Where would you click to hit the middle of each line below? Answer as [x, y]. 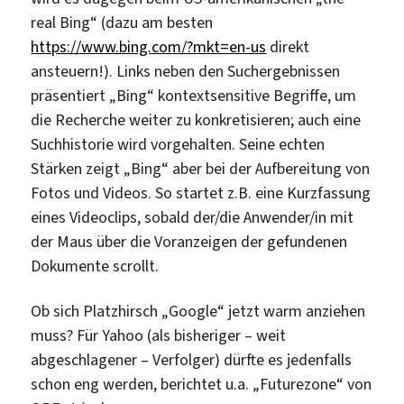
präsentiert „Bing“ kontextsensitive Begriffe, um [194, 96]
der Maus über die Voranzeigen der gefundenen [189, 242]
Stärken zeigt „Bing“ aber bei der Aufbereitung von [201, 169]
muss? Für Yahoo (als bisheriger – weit [159, 335]
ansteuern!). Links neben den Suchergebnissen [186, 72]
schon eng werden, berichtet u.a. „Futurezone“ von [202, 384]
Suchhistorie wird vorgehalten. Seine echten [178, 145]
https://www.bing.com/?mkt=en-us [149, 47]
